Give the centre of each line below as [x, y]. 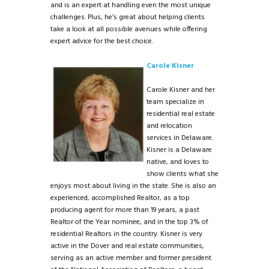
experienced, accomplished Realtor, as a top [120, 198]
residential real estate [181, 114]
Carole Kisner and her [181, 90]
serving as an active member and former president [131, 258]
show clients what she [183, 174]
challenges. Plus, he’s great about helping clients [128, 18]
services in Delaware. [180, 138]
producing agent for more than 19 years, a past [125, 210]
